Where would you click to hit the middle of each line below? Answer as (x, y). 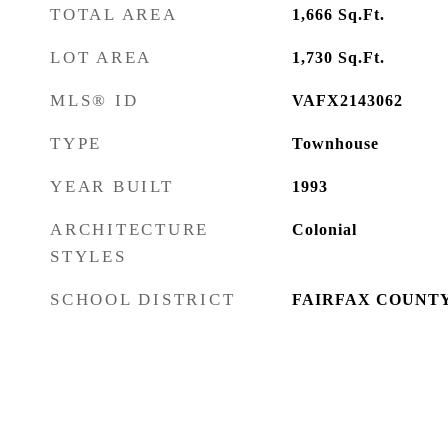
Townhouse (335, 143)
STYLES (88, 256)
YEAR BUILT (112, 186)
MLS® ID (94, 100)
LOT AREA (101, 57)
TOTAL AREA (114, 14)
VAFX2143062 (347, 100)
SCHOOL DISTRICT (143, 299)
